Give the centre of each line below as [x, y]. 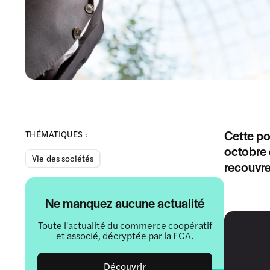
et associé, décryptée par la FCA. [125, 235]
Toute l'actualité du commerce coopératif [125, 225]
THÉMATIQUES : [56, 133]
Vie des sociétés [63, 158]
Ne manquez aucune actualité [125, 202]
